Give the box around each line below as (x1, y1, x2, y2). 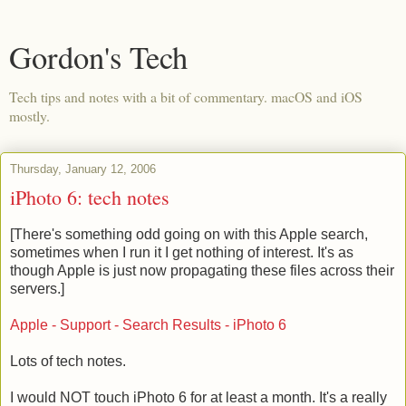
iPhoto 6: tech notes (10, 184, 169, 210)
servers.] (10, 280, 64, 296)
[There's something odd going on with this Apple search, (10, 226, 368, 242)
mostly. (9, 106, 50, 125)
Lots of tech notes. (10, 353, 126, 369)
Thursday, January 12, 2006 (10, 162, 156, 176)
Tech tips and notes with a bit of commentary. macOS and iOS (9, 87, 362, 106)
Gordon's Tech (9, 36, 188, 78)
